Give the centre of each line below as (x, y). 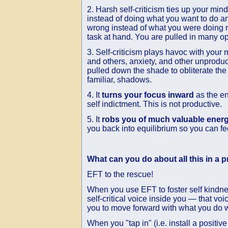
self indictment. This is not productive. (154, 104)
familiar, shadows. (119, 80)
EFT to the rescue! (120, 174)
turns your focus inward (148, 95)
